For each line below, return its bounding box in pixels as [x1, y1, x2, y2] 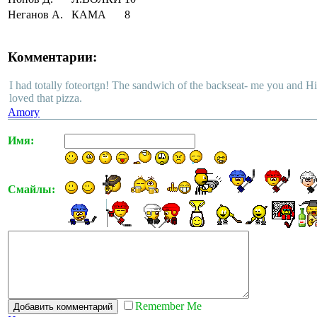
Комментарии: [8, 49, 97, 64]
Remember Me [135, 300, 202, 313]
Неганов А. [8, 8, 63, 21]
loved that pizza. [9, 92, 82, 105]
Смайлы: [8, 183, 55, 196]
